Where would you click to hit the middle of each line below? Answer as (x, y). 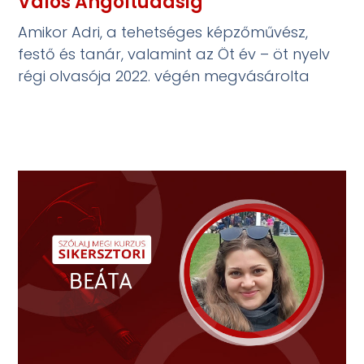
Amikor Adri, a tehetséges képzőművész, (163, 32)
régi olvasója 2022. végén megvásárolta (164, 76)
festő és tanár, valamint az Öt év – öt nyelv (174, 54)
